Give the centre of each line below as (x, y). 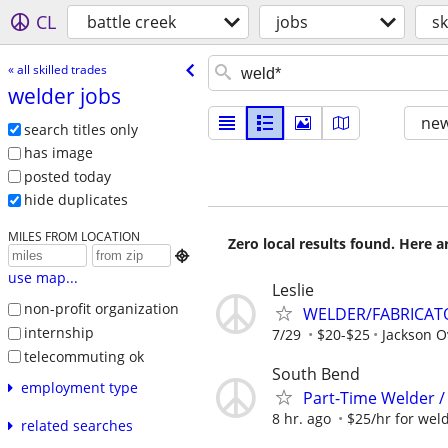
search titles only (80, 129)
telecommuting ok (83, 356)
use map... (42, 278)
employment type (79, 388)
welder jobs (64, 95)
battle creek (131, 22)
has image (58, 153)
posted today (67, 176)
